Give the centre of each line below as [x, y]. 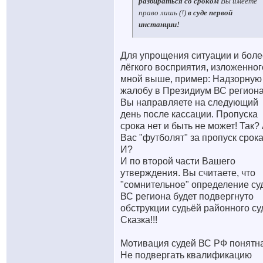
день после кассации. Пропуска [189, 114]
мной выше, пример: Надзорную [191, 79]
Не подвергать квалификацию [186, 255]
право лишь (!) [163, 13]
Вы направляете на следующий [189, 102]
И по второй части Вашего [178, 161]
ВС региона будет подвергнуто [187, 196]
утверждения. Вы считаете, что [188, 173]
